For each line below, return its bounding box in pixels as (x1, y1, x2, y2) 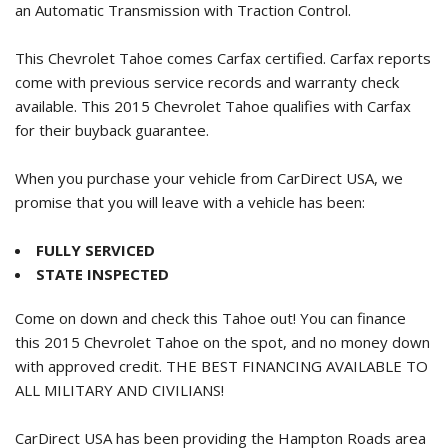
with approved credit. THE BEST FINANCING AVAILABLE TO (15, 356, 428, 377)
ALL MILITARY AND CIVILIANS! (15, 380, 224, 401)
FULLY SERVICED (36, 240, 155, 261)
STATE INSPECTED (36, 264, 169, 285)
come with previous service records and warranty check (15, 72, 399, 93)
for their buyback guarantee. (15, 120, 209, 141)
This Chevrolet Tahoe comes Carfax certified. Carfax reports (15, 48, 431, 69)
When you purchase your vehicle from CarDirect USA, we (15, 168, 403, 189)
